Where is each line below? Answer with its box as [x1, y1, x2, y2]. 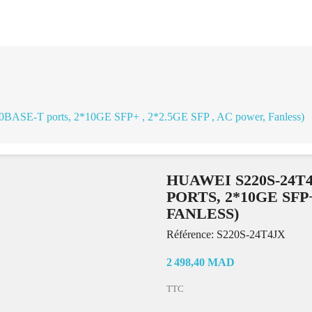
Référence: [166, 228, 214, 240]
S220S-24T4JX [214, 228, 286, 240]
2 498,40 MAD [166, 256, 235, 268]
